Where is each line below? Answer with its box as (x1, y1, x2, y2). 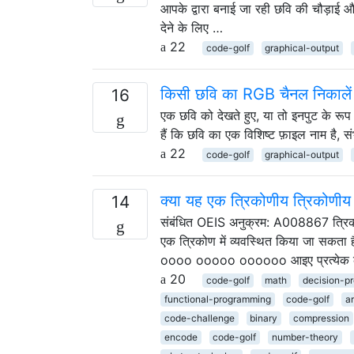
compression (292, 311, 349, 324)
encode (164, 330, 198, 343)
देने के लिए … (160, 19, 223, 36)
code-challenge (164, 311, 235, 324)
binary (250, 311, 278, 324)
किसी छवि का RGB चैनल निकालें (160, 84, 352, 104)
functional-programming (164, 292, 271, 305)
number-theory (271, 330, 338, 343)
